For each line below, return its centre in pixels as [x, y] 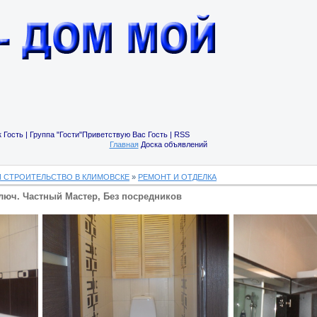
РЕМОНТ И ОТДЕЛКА [177, 177]
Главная [124, 144]
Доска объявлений [173, 144]
